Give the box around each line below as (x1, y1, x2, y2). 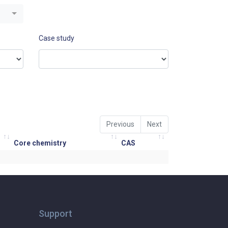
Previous (106, 120, 134, 128)
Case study (39, 34, 74, 42)
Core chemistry (14, 139, 66, 147)
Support (39, 208, 72, 219)
